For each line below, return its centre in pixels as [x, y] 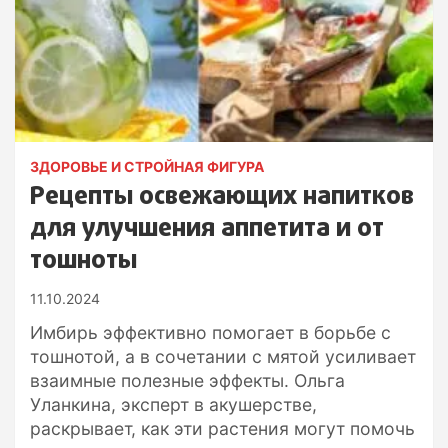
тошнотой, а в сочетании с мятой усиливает [223, 356]
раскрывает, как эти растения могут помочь [222, 428]
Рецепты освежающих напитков [222, 196]
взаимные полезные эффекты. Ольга [187, 380]
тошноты [83, 260]
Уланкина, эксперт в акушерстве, [173, 404]
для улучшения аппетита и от [207, 228]
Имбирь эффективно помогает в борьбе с [210, 332]
